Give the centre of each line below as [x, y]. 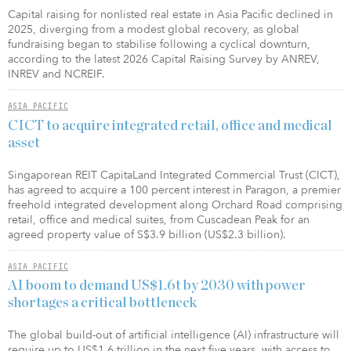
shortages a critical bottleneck [102, 304]
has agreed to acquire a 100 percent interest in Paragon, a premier [174, 190]
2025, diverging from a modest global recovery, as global [154, 29]
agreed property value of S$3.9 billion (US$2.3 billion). [147, 234]
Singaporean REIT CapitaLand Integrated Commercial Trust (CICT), [174, 175]
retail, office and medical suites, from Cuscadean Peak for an [159, 219]
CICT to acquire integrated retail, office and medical [170, 126]
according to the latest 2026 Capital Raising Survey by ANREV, [164, 59]
